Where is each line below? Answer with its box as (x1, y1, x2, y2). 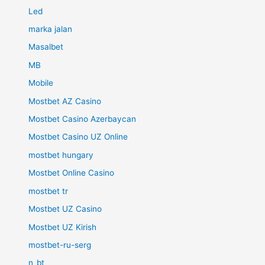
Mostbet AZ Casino (28, 96, 102, 106)
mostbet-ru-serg (28, 240, 92, 250)
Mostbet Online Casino (28, 168, 115, 178)
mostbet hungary (28, 150, 94, 160)
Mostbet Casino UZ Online (28, 132, 128, 142)
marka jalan (28, 24, 73, 34)
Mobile (28, 78, 54, 88)
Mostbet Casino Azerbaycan (28, 114, 137, 124)
